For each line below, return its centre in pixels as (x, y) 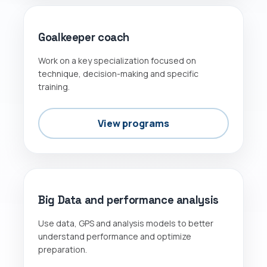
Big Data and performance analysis (128, 200)
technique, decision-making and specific (118, 73)
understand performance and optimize (115, 236)
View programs (133, 123)
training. (54, 86)
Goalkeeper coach (84, 37)
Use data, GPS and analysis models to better (126, 223)
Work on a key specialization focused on (117, 60)
